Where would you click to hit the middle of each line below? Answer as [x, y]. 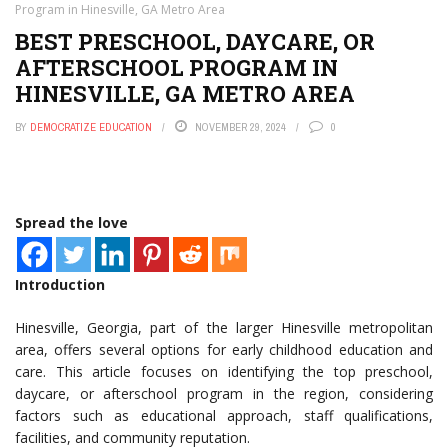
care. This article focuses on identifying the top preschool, [224, 371]
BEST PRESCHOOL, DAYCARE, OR [195, 41]
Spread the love [71, 222]
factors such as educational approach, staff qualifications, [224, 415]
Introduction [60, 284]
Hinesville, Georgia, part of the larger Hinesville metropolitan [224, 327]
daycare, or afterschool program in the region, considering [224, 393]
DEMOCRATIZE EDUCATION [91, 127]
